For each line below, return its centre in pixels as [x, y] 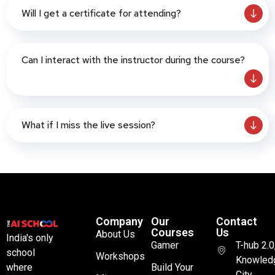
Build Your [172, 267]
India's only [30, 238]
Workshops [120, 256]
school [21, 252]
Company [119, 221]
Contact [236, 221]
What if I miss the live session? [88, 125]
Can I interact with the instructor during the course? [133, 60]
